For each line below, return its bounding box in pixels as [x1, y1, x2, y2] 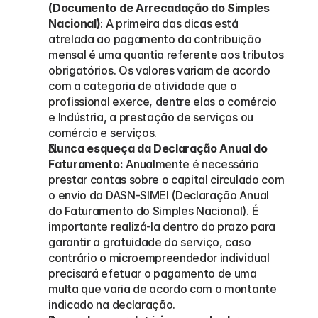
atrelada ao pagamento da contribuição [48, 32, 261, 46]
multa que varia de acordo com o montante [48, 282, 277, 296]
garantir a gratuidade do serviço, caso [48, 235, 251, 249]
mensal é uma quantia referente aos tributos [48, 48, 284, 62]
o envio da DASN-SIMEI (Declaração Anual [48, 188, 269, 202]
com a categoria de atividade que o [48, 79, 237, 93]
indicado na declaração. [48, 297, 175, 312]
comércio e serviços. [48, 126, 157, 140]
